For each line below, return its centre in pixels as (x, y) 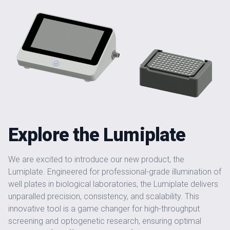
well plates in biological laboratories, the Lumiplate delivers (113, 184)
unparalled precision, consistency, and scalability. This (104, 197)
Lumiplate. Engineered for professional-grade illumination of (115, 172)
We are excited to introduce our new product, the (96, 160)
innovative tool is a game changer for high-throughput (104, 209)
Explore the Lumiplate (97, 135)
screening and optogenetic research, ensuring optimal (105, 221)
